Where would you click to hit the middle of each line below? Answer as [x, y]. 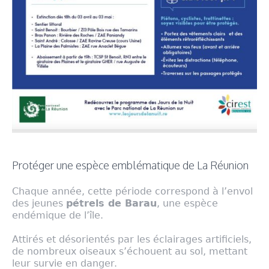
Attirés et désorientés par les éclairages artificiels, [132, 239]
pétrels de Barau [111, 203]
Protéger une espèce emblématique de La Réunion [130, 165]
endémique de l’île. [58, 215]
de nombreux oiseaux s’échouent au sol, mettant [130, 251]
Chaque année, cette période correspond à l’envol [132, 191]
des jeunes [39, 203]
